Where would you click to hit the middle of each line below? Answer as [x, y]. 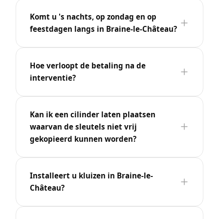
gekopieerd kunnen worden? [83, 139]
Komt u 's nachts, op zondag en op [93, 16]
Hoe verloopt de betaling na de [88, 65]
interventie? [53, 77]
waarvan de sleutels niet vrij [83, 126]
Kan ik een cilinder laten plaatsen [93, 114]
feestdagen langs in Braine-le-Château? [103, 29]
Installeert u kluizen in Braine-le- [91, 175]
